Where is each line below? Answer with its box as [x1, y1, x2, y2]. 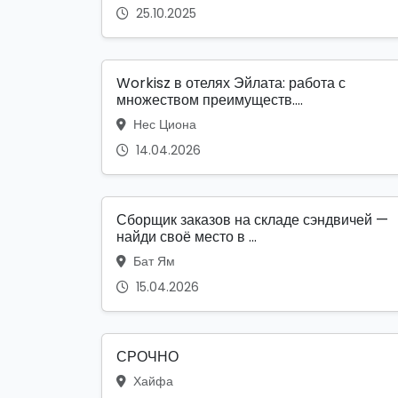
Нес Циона [130, 115, 196, 134]
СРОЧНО [116, 346, 179, 368]
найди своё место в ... [116, 227, 257, 248]
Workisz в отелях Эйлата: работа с [116, 73, 346, 94]
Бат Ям [130, 252, 175, 271]
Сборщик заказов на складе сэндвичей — [116, 210, 388, 231]
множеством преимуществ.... [116, 90, 303, 111]
